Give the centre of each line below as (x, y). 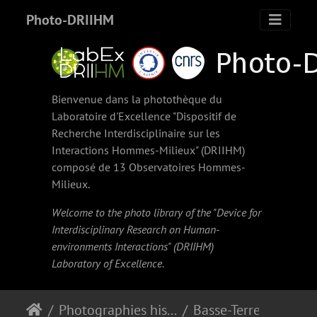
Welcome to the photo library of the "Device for (157, 212)
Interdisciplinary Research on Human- (136, 229)
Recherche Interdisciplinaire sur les (136, 133)
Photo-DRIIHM (70, 20)
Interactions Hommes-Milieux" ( (128, 150)
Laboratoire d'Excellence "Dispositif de (144, 116)
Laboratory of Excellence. (108, 263)
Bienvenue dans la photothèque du (137, 99)
